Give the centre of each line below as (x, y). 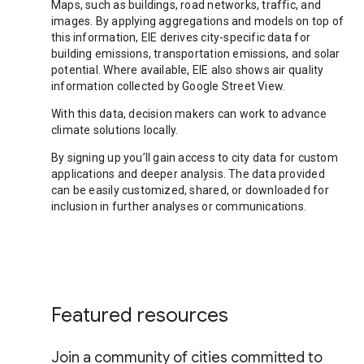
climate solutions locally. (115, 130)
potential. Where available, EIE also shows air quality (188, 70)
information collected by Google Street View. (169, 86)
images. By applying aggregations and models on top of (198, 21)
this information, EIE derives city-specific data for (181, 37)
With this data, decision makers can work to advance (189, 114)
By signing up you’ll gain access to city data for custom (195, 158)
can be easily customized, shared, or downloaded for (190, 190)
